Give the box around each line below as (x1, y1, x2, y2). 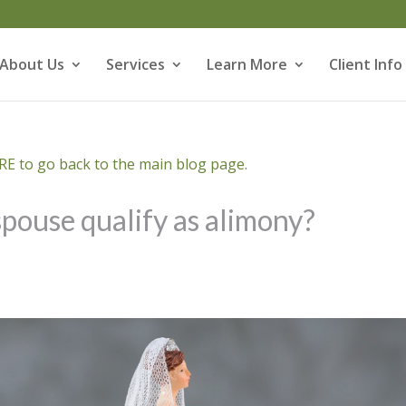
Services (105, 54, 165, 74)
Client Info (328, 54, 402, 74)
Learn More (206, 54, 287, 74)
